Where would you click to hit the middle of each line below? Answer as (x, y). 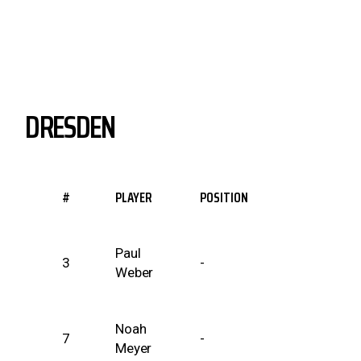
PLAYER (134, 197)
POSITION (224, 197)
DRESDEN (70, 127)
